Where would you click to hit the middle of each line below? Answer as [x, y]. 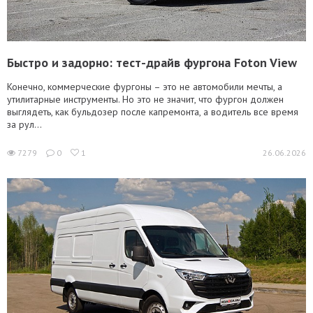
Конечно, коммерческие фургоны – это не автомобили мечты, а [145, 87]
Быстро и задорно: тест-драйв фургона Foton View [152, 63]
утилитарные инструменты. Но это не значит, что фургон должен [145, 99]
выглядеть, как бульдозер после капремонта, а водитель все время [153, 112]
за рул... [24, 124]
